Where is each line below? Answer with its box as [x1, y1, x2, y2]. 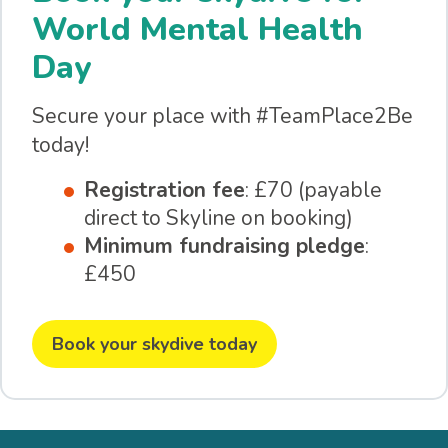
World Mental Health [32, 8, 363, 52]
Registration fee [84, 176, 245, 205]
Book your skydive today [52, 332, 257, 357]
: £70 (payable [245, 176, 382, 205]
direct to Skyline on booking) [84, 204, 353, 233]
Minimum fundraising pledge [84, 232, 365, 261]
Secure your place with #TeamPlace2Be [32, 102, 413, 131]
